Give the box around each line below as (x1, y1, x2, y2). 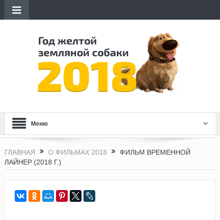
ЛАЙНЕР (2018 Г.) (4, 158, 61, 166)
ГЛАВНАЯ (4, 148, 35, 156)
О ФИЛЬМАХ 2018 (48, 148, 107, 156)
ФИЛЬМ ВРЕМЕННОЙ (119, 148, 191, 156)
